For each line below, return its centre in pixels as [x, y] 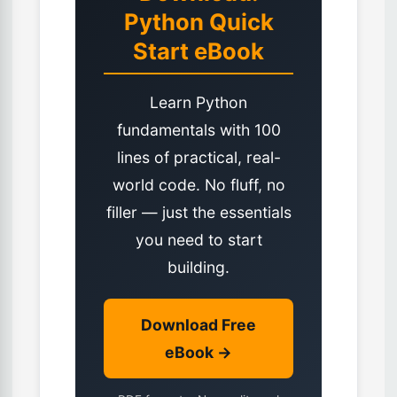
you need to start [198, 240]
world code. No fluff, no [198, 185]
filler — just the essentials [198, 213]
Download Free [198, 325]
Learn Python [198, 103]
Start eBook [198, 51]
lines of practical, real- [198, 158]
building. [198, 268]
